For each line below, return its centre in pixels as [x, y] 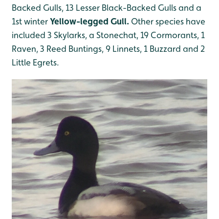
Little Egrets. [35, 62]
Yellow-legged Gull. [90, 21]
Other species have [168, 21]
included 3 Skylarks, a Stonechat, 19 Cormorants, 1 [108, 35]
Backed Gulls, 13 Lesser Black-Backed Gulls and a [107, 8]
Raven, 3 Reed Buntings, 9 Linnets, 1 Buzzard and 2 [108, 49]
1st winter [31, 21]
